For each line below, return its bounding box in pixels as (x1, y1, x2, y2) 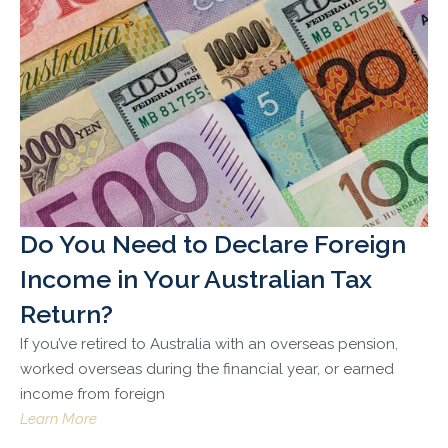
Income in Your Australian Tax (20, 264, 372, 295)
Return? (20, 299, 113, 330)
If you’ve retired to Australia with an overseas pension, (20, 335, 398, 354)
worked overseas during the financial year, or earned (20, 360, 394, 379)
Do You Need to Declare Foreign (20, 229, 406, 260)
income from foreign (20, 385, 165, 404)
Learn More (20, 410, 97, 429)
